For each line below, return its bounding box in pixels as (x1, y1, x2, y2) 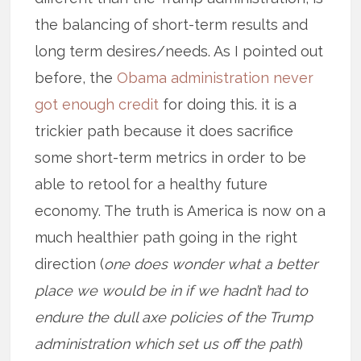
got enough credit (35, 95, 160, 113)
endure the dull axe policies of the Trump (35, 308, 313, 326)
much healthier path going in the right (35, 228, 298, 246)
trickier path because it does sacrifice (35, 122, 294, 139)
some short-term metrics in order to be (35, 148, 307, 166)
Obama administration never (117, 68, 314, 86)
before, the (35, 68, 118, 86)
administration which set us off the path (35, 334, 300, 352)
